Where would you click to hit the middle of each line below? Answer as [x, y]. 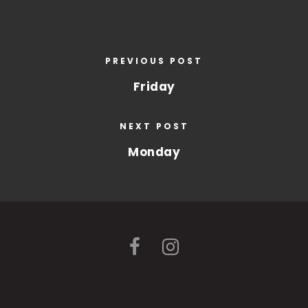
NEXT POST [154, 126]
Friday [154, 87]
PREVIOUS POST [154, 61]
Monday [154, 152]
